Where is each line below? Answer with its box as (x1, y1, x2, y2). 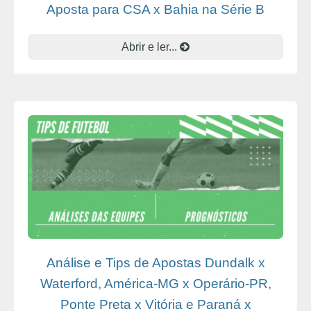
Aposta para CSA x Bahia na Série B (47, 1, 264, 17)
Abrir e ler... (121, 40, 180, 53)
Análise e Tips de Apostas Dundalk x (46, 255, 265, 271)
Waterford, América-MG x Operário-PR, (40, 276, 271, 292)
